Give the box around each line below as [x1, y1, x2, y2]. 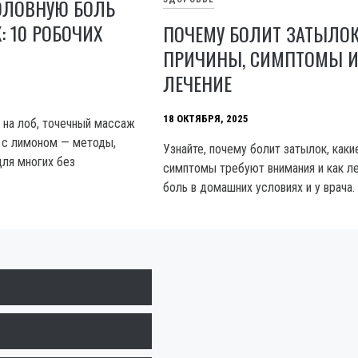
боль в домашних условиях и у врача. [163, 179, 356, 195]
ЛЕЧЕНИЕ [163, 68, 233, 97]
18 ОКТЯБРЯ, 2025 [163, 112, 249, 125]
